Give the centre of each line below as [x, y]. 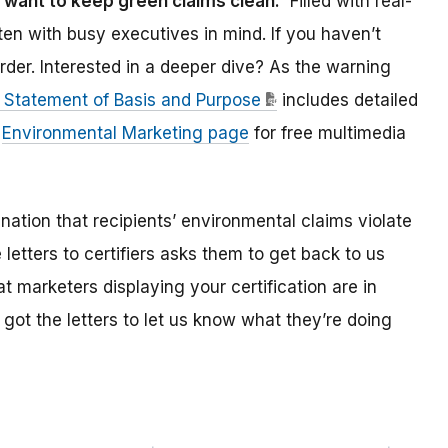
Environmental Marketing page [125, 133]
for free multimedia [327, 133]
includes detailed [347, 100]
